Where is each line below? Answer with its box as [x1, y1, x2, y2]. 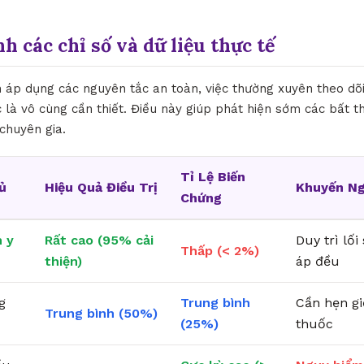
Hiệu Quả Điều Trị [45, 179, 158, 195]
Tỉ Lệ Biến [180, 168, 245, 184]
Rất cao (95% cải [45, 232, 154, 248]
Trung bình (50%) [45, 305, 158, 321]
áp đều [296, 253, 340, 269]
